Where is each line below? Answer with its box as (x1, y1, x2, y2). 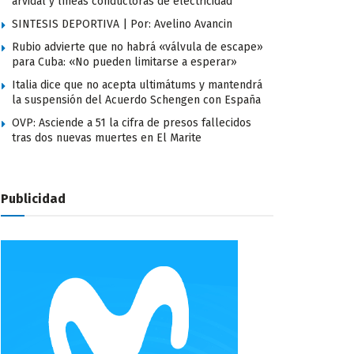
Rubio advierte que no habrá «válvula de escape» (12, 40, 263, 54)
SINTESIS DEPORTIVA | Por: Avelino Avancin (12, 17, 232, 31)
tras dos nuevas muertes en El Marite (12, 131, 201, 145)
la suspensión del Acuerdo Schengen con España (12, 93, 261, 107)
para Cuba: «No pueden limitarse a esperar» (12, 55, 237, 69)
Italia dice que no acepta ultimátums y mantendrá (12, 78, 262, 92)
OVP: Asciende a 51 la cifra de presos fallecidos (12, 116, 251, 130)
